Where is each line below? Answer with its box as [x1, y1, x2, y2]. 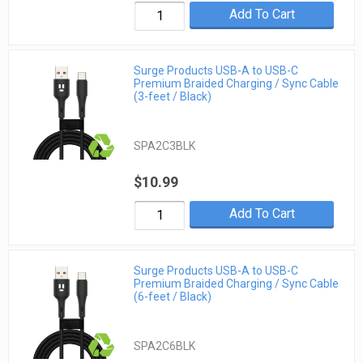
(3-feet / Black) [134, 90, 212, 104]
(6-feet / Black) [134, 289, 212, 303]
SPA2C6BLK [134, 339, 196, 352]
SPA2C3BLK [134, 139, 196, 153]
